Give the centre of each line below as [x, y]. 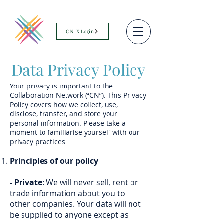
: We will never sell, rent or [90, 182]
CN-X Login [80, 31]
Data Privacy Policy [78, 69]
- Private [26, 182]
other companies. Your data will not [75, 204]
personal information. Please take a [68, 123]
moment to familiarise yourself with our [75, 132]
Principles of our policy [54, 161]
